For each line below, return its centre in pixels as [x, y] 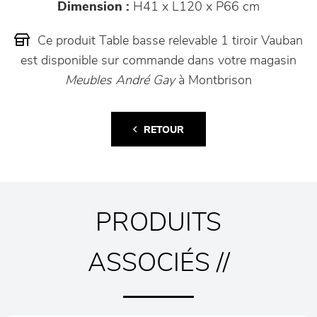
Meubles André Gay [120, 81]
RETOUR [164, 130]
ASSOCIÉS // [158, 263]
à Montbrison [213, 81]
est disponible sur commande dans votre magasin [158, 61]
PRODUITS [158, 223]
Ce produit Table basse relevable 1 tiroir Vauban [168, 41]
